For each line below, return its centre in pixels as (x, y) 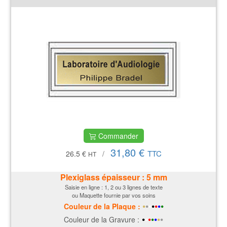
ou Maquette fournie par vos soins (113, 195)
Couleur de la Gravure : (102, 219)
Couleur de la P (90, 206)
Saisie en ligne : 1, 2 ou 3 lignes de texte (113, 187)
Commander (117, 136)
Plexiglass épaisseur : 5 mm (113, 177)
